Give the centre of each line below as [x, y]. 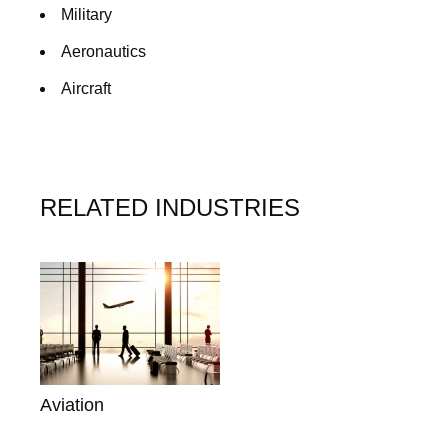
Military [86, 14]
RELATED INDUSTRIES [170, 207]
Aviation [72, 405]
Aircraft [86, 88]
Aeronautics [103, 51]
